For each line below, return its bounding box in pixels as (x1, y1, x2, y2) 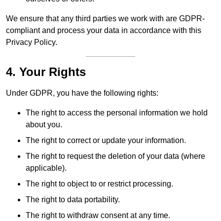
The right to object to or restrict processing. (26, 180, 173, 188)
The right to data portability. (26, 195, 120, 204)
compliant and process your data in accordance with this (6, 26, 201, 35)
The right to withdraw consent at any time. (26, 211, 170, 220)
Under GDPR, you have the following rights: (6, 89, 158, 98)
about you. (26, 120, 62, 129)
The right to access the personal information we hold (26, 109, 208, 117)
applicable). (26, 164, 67, 173)
